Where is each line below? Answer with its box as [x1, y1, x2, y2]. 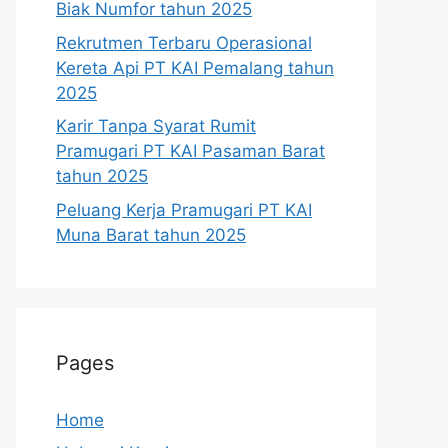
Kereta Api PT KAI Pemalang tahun [56, 57, 334, 78]
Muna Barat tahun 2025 [56, 224, 246, 245]
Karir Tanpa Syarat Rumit [56, 116, 256, 136]
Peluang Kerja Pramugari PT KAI [56, 199, 312, 220]
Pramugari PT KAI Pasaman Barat [56, 141, 325, 161]
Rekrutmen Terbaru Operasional [56, 32, 312, 53]
